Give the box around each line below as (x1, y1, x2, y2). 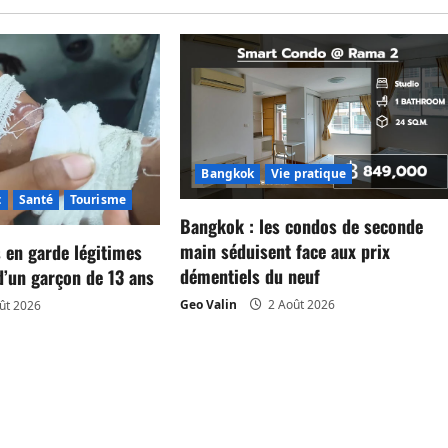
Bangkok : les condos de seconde (180, 212, 424, 239)
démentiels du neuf (180, 262, 321, 289)
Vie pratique (271, 164, 347, 182)
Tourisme (70, 190, 126, 208)
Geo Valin (180, 295, 238, 313)
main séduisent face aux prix (180, 237, 391, 264)
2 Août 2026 (265, 295, 336, 313)
